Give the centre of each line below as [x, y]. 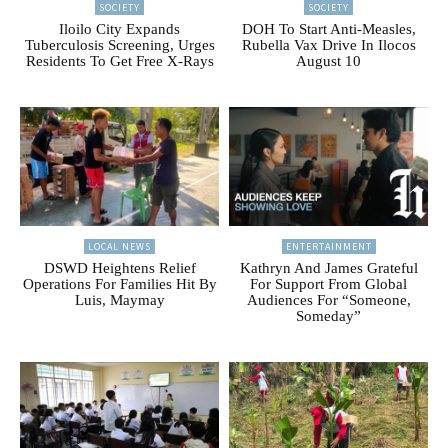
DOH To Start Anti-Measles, [328, 28]
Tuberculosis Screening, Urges [119, 44]
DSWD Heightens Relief [119, 267]
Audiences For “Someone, [328, 299]
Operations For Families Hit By [119, 283]
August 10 [328, 60]
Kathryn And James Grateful [328, 267]
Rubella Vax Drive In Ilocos [328, 44]
